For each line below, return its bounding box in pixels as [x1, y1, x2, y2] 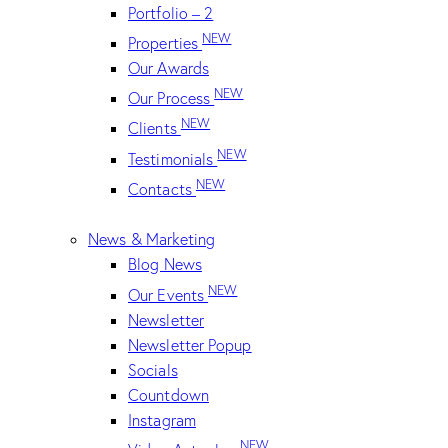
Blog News [128, 254, 202, 275]
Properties [128, 32, 203, 53]
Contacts [128, 179, 196, 200]
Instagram [128, 409, 196, 430]
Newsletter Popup [128, 334, 252, 355]
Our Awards [128, 57, 209, 78]
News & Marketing [88, 229, 216, 250]
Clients [128, 118, 181, 139]
